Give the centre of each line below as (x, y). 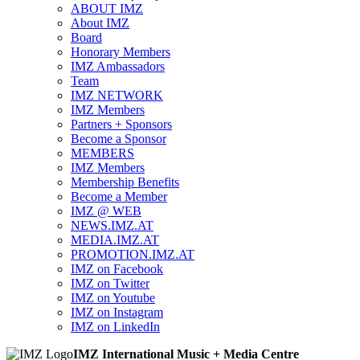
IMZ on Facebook (117, 268)
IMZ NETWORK (117, 95)
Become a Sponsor (119, 138)
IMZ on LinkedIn (115, 326)
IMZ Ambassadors (118, 66)
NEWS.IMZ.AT (112, 225)
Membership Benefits (125, 182)
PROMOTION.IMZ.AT (133, 254)
